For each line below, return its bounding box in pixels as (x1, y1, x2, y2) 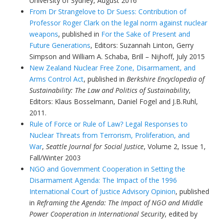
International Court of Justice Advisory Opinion (29, 186, 175, 196)
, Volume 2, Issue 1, (144, 141, 206, 151)
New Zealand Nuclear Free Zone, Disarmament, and (29, 63, 196, 72)
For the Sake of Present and (101, 29, 190, 39)
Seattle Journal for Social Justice (46, 141, 144, 151)
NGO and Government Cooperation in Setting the (29, 164, 185, 174)
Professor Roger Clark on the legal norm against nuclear (29, 18, 207, 27)
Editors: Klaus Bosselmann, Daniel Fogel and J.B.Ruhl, (29, 96, 198, 106)
